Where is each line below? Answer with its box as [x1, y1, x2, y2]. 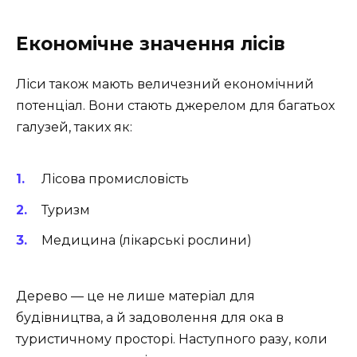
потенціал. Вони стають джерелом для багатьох [16, 98, 335, 114]
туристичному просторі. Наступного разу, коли [16, 331, 328, 347]
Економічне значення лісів [16, 33, 285, 56]
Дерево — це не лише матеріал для [16, 288, 255, 304]
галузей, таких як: [16, 120, 132, 135]
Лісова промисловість [41, 171, 189, 187]
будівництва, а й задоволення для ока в [16, 309, 284, 325]
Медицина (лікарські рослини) [41, 232, 252, 248]
